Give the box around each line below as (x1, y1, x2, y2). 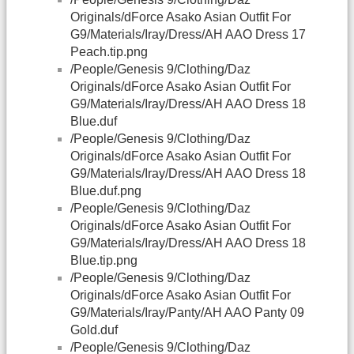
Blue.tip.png (70, 254, 137, 268)
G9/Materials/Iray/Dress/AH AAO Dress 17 (70, 28, 306, 42)
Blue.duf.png (70, 184, 141, 198)
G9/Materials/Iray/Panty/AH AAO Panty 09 (70, 306, 304, 320)
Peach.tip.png (70, 45, 148, 59)
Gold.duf (70, 323, 118, 337)
